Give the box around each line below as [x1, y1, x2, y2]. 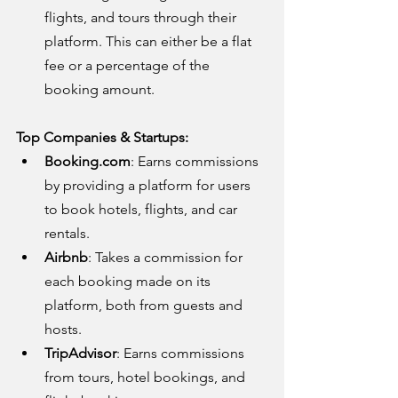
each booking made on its [44, 272, 214, 290]
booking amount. [44, 80, 155, 98]
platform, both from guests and [44, 296, 246, 314]
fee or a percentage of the [44, 56, 213, 74]
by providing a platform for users [44, 176, 254, 194]
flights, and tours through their [44, 8, 240, 26]
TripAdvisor [44, 344, 116, 362]
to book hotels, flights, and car [44, 200, 241, 218]
